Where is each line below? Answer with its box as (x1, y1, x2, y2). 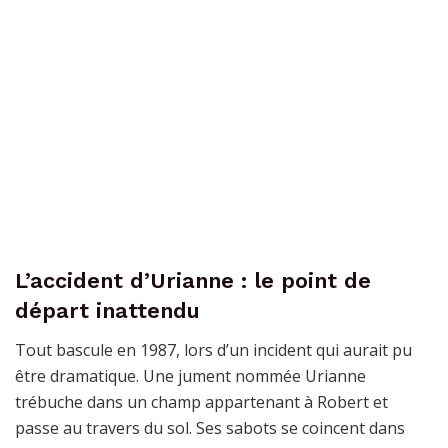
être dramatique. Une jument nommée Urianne (15, 364, 366, 387)
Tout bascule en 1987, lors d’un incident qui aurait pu (15, 338, 412, 361)
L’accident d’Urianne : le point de (15, 267, 371, 293)
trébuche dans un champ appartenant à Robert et (15, 390, 388, 413)
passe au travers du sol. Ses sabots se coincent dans (15, 416, 405, 439)
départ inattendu (15, 297, 200, 323)
